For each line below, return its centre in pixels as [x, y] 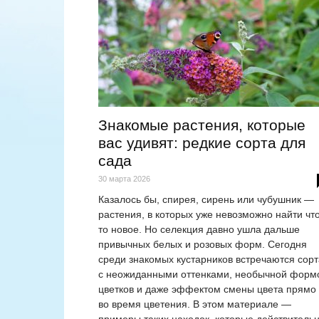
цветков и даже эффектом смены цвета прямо [207, 289]
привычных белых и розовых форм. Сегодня [203, 245]
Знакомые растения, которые [202, 125]
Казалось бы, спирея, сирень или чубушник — [206, 200]
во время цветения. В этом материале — [195, 304]
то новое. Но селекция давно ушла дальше [199, 230]
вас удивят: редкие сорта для [202, 143]
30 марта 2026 [124, 179]
